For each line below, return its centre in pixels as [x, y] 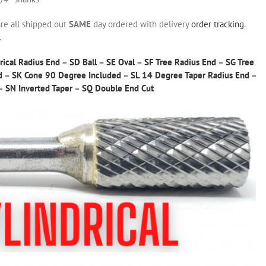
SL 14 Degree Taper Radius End [190, 75]
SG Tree [240, 62]
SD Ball [83, 62]
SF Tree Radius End [180, 62]
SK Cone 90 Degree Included [66, 75]
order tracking [218, 24]
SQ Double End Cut [118, 88]
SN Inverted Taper [39, 88]
